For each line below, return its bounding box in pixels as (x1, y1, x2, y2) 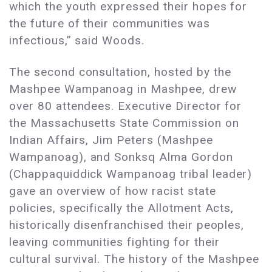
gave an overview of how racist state (9, 184, 216, 199)
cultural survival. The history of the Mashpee (9, 252, 260, 267)
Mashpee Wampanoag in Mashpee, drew (9, 82, 237, 97)
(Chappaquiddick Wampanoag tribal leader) (9, 167, 253, 182)
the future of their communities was (9, 16, 210, 31)
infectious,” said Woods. (9, 33, 145, 48)
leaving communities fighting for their (9, 235, 220, 250)
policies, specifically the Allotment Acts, (9, 201, 234, 216)
